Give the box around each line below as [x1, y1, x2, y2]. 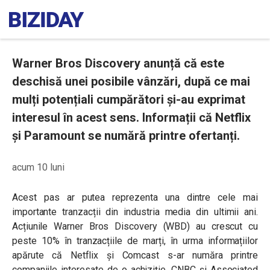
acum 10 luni [12, 162, 64, 173]
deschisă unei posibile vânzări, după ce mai [12, 74, 250, 89]
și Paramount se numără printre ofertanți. [12, 128, 240, 143]
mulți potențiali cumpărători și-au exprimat [12, 92, 245, 107]
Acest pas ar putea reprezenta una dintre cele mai [12, 192, 258, 203]
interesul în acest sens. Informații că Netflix [12, 110, 251, 125]
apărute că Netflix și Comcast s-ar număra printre [12, 250, 258, 261]
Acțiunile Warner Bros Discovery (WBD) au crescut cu [12, 221, 258, 232]
